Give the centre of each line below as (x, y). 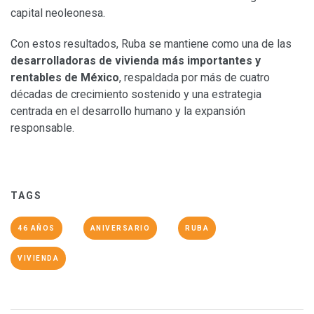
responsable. (42, 128)
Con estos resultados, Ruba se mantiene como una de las (151, 43)
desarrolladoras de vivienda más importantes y (136, 60)
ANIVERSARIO (120, 228)
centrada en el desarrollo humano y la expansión (128, 111)
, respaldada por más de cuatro (194, 77)
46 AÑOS (36, 228)
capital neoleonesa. (58, 13)
